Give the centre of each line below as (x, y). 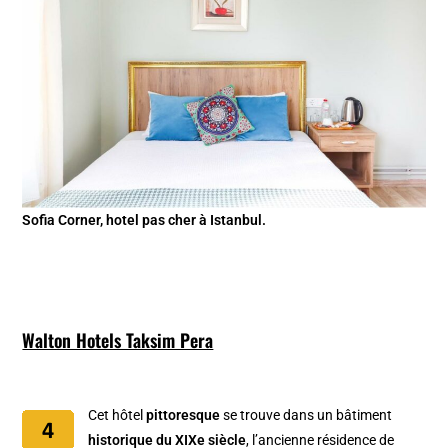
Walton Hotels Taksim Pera (118, 339)
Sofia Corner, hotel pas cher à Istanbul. (144, 219)
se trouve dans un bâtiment (306, 414)
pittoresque (183, 414)
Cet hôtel (117, 414)
